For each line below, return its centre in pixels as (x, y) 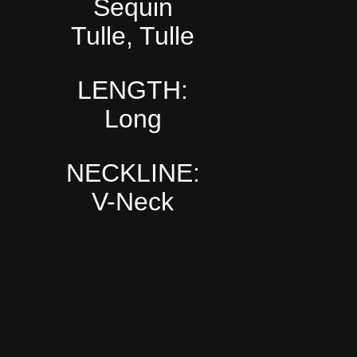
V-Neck (133, 201)
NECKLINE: (133, 173)
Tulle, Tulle (133, 35)
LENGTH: (133, 90)
